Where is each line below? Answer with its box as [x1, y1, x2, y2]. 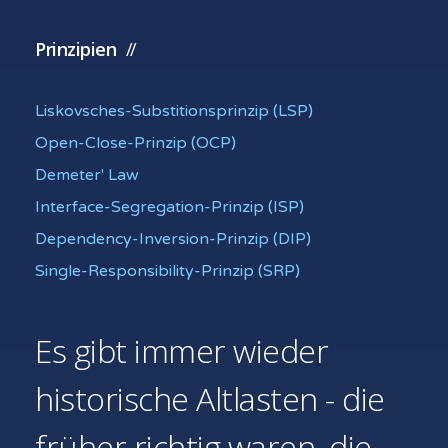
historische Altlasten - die [35, 377, 385, 420]
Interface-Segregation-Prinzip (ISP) [35, 197, 304, 217]
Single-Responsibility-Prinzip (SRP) [35, 261, 300, 281]
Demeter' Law [35, 165, 139, 185]
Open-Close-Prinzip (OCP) [35, 133, 236, 153]
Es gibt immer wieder [35, 329, 328, 372]
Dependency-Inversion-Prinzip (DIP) [35, 229, 311, 249]
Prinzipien [35, 37, 116, 61]
